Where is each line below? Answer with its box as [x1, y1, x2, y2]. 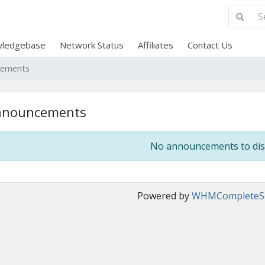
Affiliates [137, 39, 173, 51]
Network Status [59, 39, 124, 51]
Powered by [137, 189, 192, 202]
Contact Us [187, 39, 232, 51]
